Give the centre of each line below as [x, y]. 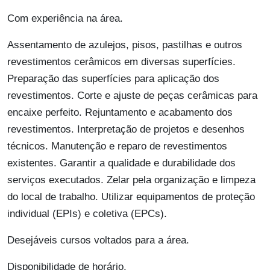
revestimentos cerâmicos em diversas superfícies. [121, 62]
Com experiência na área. [65, 19]
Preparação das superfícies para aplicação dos [113, 79]
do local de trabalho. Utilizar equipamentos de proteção [131, 197]
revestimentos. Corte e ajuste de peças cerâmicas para [132, 96]
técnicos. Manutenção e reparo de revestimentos [117, 146]
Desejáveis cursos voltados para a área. [98, 240]
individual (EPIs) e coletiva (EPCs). [87, 214]
